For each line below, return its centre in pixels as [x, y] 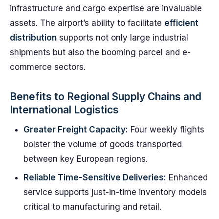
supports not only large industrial [122, 38]
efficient [181, 23]
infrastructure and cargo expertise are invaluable [106, 8]
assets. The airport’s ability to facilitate [87, 23]
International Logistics [64, 110]
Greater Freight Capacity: [76, 130]
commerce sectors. [48, 67]
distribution [33, 38]
